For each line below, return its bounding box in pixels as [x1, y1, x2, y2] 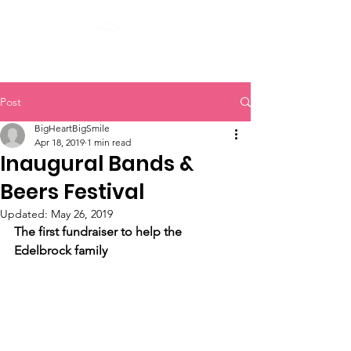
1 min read [87, 136, 131, 148]
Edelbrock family [14, 243, 107, 258]
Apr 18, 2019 [34, 136, 85, 148]
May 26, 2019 [51, 207, 113, 221]
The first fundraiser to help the [14, 224, 185, 239]
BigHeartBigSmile [34, 122, 110, 134]
